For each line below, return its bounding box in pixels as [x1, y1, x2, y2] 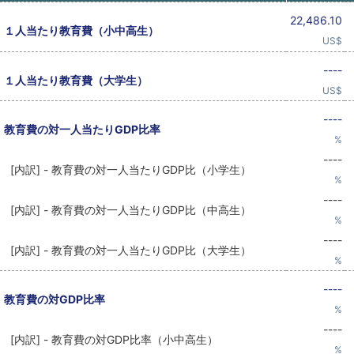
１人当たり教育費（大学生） [4, 73, 148, 87]
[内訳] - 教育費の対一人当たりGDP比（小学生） [4, 163, 251, 176]
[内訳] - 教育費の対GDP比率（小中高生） [4, 333, 218, 346]
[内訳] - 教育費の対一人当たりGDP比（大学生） [4, 243, 251, 257]
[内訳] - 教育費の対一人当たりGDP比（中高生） [4, 203, 251, 217]
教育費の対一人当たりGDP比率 [4, 122, 160, 136]
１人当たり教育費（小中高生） [4, 24, 159, 37]
